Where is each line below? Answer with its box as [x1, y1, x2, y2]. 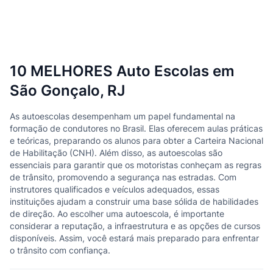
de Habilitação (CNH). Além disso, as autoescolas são [10, 147, 222, 158]
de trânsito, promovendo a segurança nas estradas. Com [10, 172, 236, 182]
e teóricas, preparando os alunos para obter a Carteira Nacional [10, 135, 263, 146]
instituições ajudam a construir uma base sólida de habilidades [10, 196, 258, 207]
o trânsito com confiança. [10, 245, 110, 255]
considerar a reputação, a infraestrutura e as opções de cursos [10, 221, 260, 231]
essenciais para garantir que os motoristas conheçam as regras [10, 160, 261, 170]
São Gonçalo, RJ [10, 82, 125, 99]
